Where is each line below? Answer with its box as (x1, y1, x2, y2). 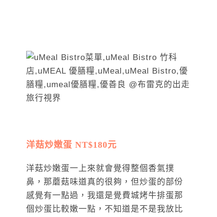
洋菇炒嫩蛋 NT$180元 (26, 140, 117, 150)
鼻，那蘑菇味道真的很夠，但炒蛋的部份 (26, 177, 183, 187)
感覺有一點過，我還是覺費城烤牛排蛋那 (26, 191, 183, 201)
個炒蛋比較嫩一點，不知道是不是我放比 (26, 204, 183, 214)
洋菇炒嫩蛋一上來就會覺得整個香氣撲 (26, 164, 174, 173)
